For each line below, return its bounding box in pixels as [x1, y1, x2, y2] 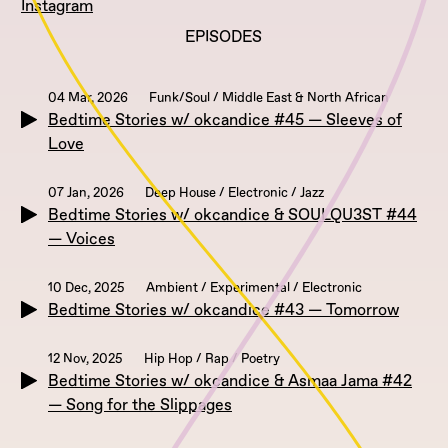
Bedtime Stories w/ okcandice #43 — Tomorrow [48, 300, 399, 321]
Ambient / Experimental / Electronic [146, 280, 362, 297]
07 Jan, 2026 [48, 185, 124, 202]
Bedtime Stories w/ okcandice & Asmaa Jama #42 [48, 371, 412, 392]
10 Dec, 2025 [48, 280, 125, 297]
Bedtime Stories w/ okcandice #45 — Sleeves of [48, 110, 402, 131]
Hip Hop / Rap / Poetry [144, 351, 280, 368]
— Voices [48, 229, 115, 250]
